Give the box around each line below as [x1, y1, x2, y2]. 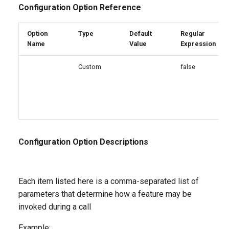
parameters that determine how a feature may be [18, 189, 192, 199]
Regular [180, 30, 205, 37]
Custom [78, 63, 101, 71]
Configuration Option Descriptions [18, 137, 148, 147]
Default [129, 30, 152, 37]
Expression [180, 40, 216, 48]
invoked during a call [18, 202, 91, 212]
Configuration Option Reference [18, 3, 141, 12]
